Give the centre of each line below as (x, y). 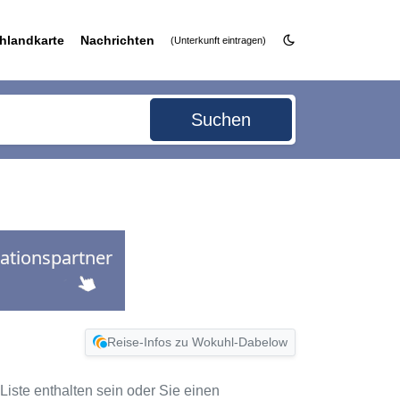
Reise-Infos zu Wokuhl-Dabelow (197, 342)
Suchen (221, 120)
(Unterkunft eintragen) (218, 40)
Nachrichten (117, 40)
